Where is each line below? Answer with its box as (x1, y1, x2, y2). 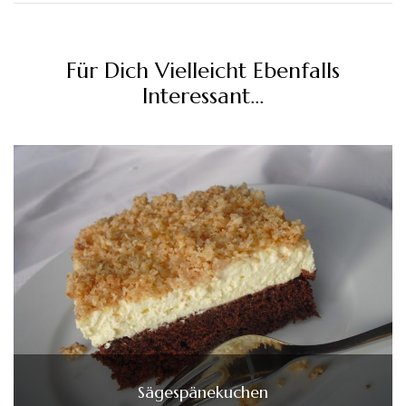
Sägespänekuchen (138, 381, 268, 402)
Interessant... (142, 82, 264, 110)
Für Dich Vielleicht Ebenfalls (66, 56, 340, 84)
